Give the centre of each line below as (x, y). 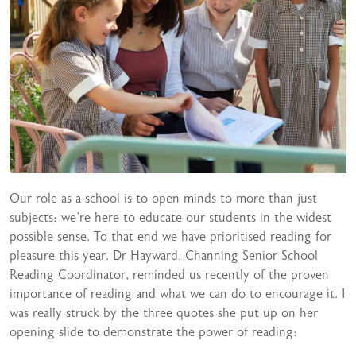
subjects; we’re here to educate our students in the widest (170, 218)
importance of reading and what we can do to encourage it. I (178, 294)
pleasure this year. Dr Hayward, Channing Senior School (164, 256)
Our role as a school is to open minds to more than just (163, 199)
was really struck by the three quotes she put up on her (164, 313)
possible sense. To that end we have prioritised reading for (170, 237)
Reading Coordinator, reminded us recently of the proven (169, 275)
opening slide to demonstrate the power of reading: (153, 332)
